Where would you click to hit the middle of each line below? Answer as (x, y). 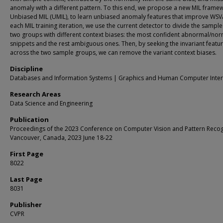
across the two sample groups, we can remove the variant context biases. (113, 53)
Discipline (26, 69)
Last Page (26, 179)
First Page (27, 154)
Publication (29, 119)
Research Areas (35, 94)
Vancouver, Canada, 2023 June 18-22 (61, 138)
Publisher (26, 205)
